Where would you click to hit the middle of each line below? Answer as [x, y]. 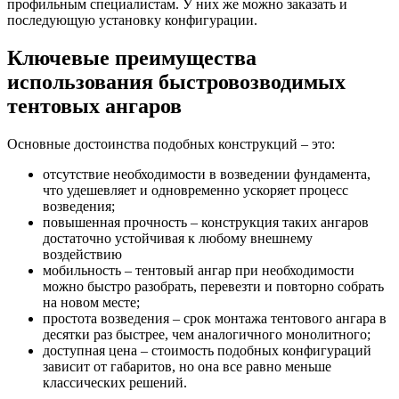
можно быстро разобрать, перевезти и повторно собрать [213, 286]
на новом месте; [91, 302]
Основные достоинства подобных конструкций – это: [171, 143]
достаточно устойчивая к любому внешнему [178, 238]
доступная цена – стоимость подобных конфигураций [207, 350]
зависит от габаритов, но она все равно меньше [187, 366]
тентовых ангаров [94, 106]
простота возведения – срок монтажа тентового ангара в [215, 318]
